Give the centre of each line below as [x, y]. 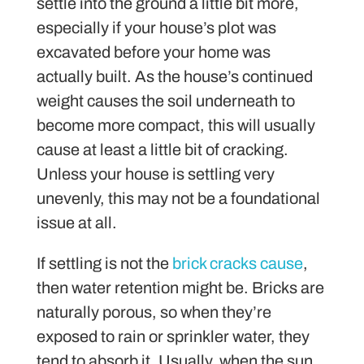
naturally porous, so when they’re [154, 312]
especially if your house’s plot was [156, 28]
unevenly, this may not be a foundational [178, 199]
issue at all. [77, 223]
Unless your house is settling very [156, 174]
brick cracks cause [238, 264]
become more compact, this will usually [176, 126]
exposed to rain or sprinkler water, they [173, 337]
